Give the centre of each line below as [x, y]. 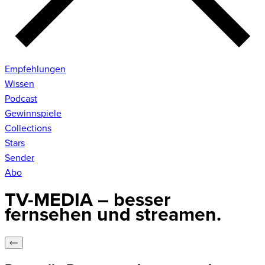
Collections [28, 128]
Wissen [20, 84]
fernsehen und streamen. [113, 215]
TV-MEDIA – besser [88, 201]
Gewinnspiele [33, 113]
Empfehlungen [35, 69]
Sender [20, 158]
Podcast [21, 98]
